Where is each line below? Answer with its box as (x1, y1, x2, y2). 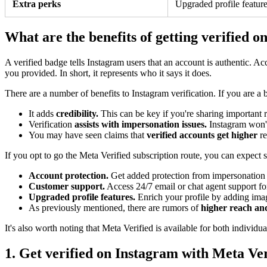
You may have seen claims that (29, 129, 147, 140)
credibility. (56, 108, 101, 119)
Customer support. (29, 181, 105, 191)
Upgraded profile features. (29, 191, 135, 202)
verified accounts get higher (147, 129, 260, 140)
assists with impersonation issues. (72, 119, 209, 129)
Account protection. (29, 170, 108, 181)
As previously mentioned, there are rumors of (29, 202, 201, 213)
